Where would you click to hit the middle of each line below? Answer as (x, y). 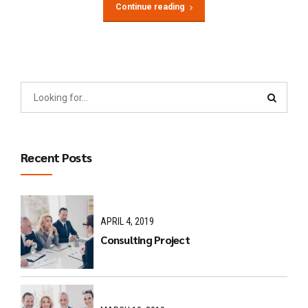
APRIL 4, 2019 (128, 222)
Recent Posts (56, 157)
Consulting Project (145, 239)
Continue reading (150, 7)
